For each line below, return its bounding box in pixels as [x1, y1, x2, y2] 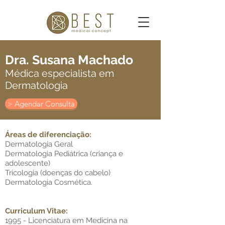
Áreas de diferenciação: [5, 130, 91, 139]
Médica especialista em [5, 67, 114, 79]
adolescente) [5, 159, 50, 168]
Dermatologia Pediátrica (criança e [5, 149, 123, 158]
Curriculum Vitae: [5, 206, 68, 215]
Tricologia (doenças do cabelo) [5, 168, 110, 177]
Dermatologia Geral [5, 140, 73, 149]
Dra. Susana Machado [5, 52, 133, 67]
